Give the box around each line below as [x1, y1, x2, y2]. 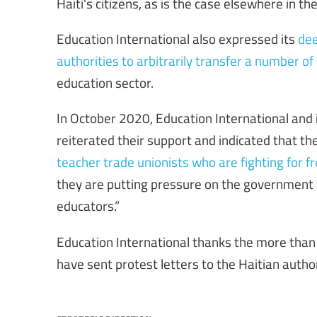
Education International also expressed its [57, 29, 298, 48]
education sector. [57, 73, 154, 92]
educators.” [57, 196, 120, 215]
